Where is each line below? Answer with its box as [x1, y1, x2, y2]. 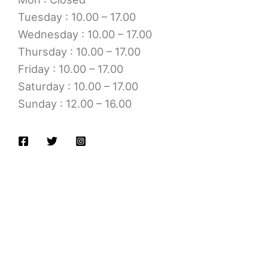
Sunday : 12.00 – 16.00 [18, 97, 132, 111]
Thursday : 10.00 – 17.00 [18, 45, 141, 59]
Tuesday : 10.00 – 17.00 [18, 10, 136, 24]
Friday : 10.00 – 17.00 [18, 62, 123, 76]
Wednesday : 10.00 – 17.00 [18, 28, 152, 41]
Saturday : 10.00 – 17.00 [18, 80, 138, 93]
